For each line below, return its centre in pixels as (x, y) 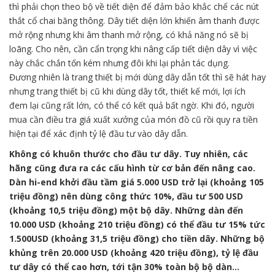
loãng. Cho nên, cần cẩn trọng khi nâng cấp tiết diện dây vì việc (133, 48)
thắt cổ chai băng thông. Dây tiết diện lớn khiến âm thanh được (134, 20)
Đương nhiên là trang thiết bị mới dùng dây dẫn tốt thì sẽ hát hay (137, 77)
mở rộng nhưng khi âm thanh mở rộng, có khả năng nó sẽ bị (129, 34)
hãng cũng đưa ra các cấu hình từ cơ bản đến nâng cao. (132, 168)
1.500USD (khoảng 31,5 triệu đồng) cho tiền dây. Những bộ (137, 238)
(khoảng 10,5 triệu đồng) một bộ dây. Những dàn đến (126, 210)
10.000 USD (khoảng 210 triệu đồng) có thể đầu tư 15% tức (137, 224)
